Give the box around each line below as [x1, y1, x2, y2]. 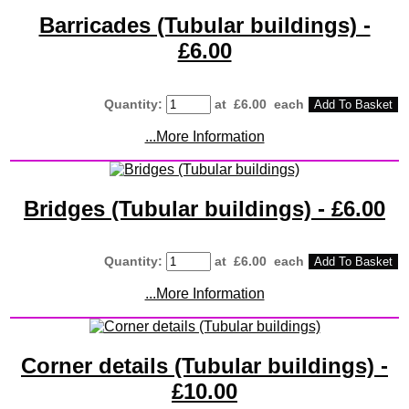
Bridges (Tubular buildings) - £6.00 [24, 195, 385, 221]
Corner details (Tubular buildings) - [21, 353, 388, 379]
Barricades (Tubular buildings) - [38, 12, 371, 37]
